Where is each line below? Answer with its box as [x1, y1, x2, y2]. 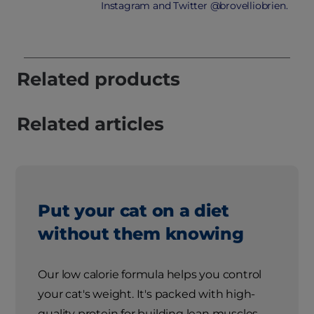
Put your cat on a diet [38, 200, 229, 221]
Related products [17, 68, 180, 91]
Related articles [17, 113, 164, 136]
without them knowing [38, 224, 244, 245]
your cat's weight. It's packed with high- [38, 287, 256, 301]
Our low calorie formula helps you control [38, 268, 262, 282]
